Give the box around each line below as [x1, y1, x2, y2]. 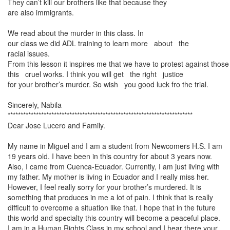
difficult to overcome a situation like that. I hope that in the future [8, 202, 216, 213]
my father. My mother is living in [8, 171, 112, 182]
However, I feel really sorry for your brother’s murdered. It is [8, 182, 201, 192]
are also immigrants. [8, 7, 74, 17]
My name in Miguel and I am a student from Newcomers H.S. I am [8, 141, 222, 151]
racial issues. [8, 48, 50, 59]
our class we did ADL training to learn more [8, 38, 148, 48]
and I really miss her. [140, 171, 209, 182]
